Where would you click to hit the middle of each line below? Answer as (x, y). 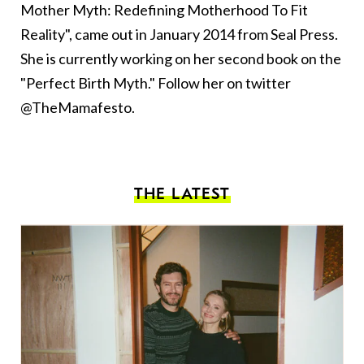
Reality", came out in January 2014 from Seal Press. (179, 35)
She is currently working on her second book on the (181, 59)
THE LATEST (182, 194)
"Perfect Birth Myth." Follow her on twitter (156, 83)
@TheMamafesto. (78, 108)
